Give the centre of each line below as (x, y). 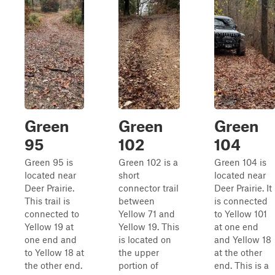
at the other (238, 252)
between (137, 201)
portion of (138, 265)
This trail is (47, 201)
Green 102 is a (148, 162)
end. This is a (242, 265)
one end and (51, 239)
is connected (241, 201)
